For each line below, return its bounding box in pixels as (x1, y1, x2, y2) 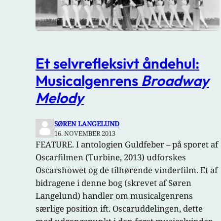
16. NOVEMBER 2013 (54, 129, 115, 138)
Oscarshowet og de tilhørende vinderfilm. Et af (36, 164, 218, 176)
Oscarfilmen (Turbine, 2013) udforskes (36, 151, 186, 163)
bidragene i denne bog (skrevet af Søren (36, 177, 191, 189)
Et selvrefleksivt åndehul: (36, 53, 199, 73)
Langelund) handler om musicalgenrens (36, 190, 193, 202)
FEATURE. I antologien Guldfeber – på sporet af (36, 139, 218, 150)
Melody (36, 88, 84, 107)
